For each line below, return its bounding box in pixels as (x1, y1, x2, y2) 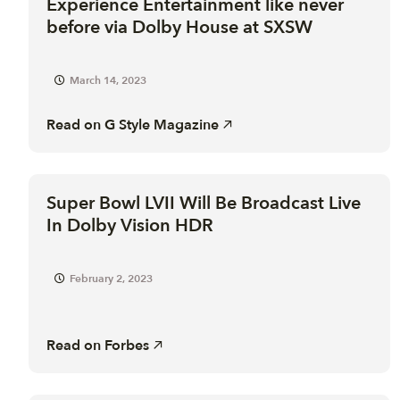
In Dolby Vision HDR (46, 212, 213, 237)
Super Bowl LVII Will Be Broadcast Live (46, 190, 361, 215)
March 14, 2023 (70, 72, 146, 87)
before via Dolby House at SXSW (46, 14, 312, 39)
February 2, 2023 (70, 271, 153, 286)
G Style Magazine (104, 114, 219, 135)
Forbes (104, 335, 149, 355)
